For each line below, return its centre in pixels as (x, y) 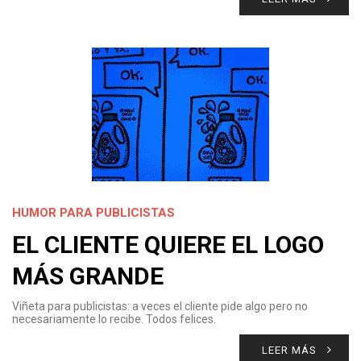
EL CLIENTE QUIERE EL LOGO (168, 245)
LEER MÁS (289, 350)
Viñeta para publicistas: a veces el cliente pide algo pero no (160, 306)
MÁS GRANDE (88, 276)
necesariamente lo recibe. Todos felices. (114, 319)
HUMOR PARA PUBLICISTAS (93, 213)
